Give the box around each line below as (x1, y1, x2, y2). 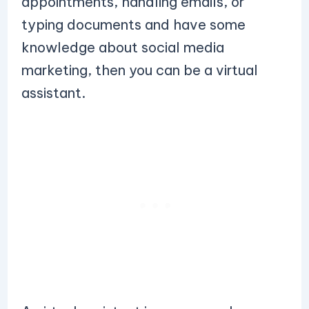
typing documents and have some (21, 16, 246, 33)
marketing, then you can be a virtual (21, 61, 258, 79)
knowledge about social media (21, 39, 224, 56)
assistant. (21, 84, 89, 101)
